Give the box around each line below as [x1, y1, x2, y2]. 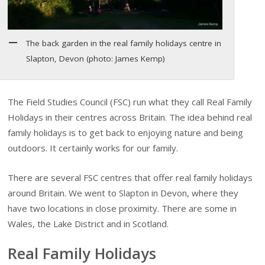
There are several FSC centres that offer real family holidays [8, 171, 253, 183]
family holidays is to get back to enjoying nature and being [8, 126, 244, 138]
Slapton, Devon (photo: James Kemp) [25, 53, 165, 64]
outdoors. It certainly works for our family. [8, 141, 179, 154]
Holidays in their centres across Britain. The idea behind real [8, 111, 253, 123]
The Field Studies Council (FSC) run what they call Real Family [8, 95, 253, 108]
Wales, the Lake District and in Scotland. [8, 217, 169, 230]
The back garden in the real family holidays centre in [25, 38, 221, 49]
